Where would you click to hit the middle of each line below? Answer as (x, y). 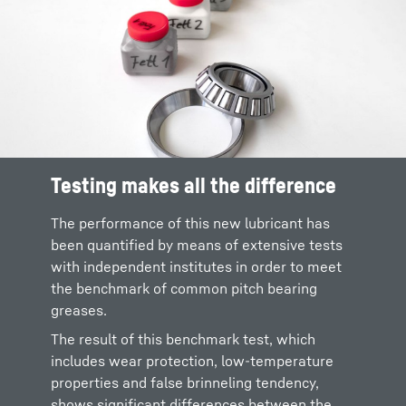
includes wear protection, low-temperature (192, 361)
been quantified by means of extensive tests (197, 245)
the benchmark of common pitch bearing (184, 288)
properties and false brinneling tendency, (185, 382)
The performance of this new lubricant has (190, 223)
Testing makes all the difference (193, 185)
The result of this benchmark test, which (183, 339)
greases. (81, 310)
